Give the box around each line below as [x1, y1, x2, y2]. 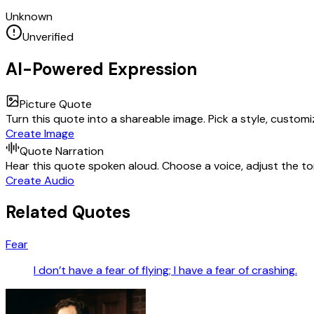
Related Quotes [6, 201, 130, 224]
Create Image [6, 125, 74, 141]
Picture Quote [20, 96, 92, 111]
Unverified [22, 29, 74, 44]
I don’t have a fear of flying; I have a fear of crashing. [34, 263, 297, 278]
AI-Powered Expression [6, 57, 197, 80]
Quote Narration [20, 143, 104, 158]
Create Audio [6, 172, 74, 188]
